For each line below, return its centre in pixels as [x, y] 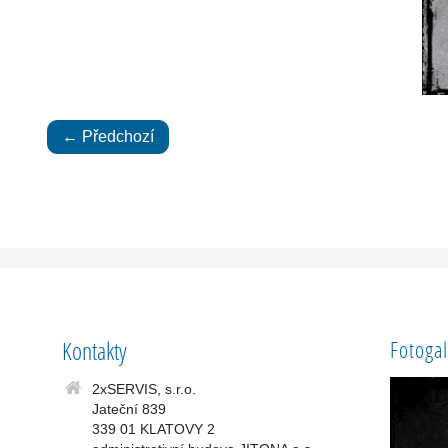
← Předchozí [108, 136]
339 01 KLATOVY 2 [153, 429]
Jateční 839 [129, 409]
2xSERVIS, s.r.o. [144, 389]
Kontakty [94, 350]
